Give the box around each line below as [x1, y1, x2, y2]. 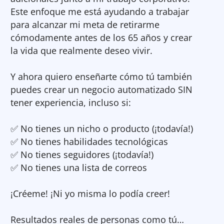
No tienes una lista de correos [20, 161, 147, 173]
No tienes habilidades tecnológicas [20, 135, 168, 147]
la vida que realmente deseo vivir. [10, 44, 152, 56]
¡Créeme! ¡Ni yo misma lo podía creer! [10, 187, 170, 199]
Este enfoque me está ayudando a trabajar [10, 5, 189, 17]
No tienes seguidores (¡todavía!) [20, 148, 153, 160]
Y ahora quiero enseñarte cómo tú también [10, 70, 192, 82]
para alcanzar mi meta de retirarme [10, 18, 159, 30]
